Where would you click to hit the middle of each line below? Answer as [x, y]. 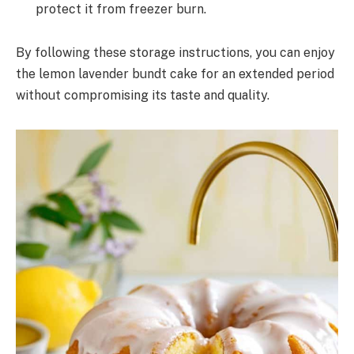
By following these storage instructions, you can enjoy [175, 53]
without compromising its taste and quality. [143, 96]
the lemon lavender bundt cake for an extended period [175, 74]
